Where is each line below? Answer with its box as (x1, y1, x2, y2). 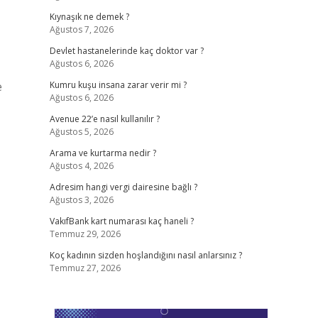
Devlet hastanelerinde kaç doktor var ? (49, 45, 204, 57)
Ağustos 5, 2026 (49, 126, 114, 138)
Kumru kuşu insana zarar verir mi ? (49, 79, 187, 91)
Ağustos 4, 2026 (49, 160, 114, 172)
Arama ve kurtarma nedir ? (49, 147, 156, 159)
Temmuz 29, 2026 (49, 228, 121, 240)
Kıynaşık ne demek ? (49, 11, 129, 23)
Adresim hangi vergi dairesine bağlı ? (49, 181, 197, 193)
